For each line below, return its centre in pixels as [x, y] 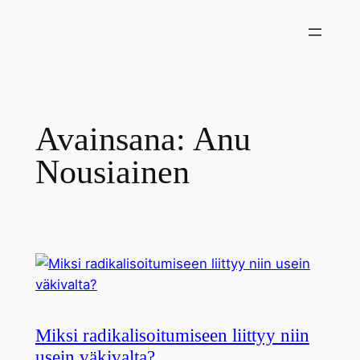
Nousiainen [112, 172]
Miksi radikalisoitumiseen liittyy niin [172, 335]
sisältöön [34, 37]
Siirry [22, 16]
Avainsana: [114, 139]
